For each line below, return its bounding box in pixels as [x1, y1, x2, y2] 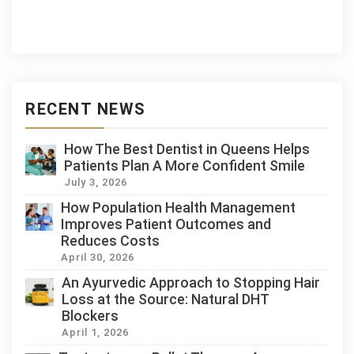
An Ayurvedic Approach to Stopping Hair [62, 274, 321, 291]
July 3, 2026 [63, 176, 127, 188]
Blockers [62, 307, 119, 324]
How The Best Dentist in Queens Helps [63, 141, 310, 157]
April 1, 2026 [62, 326, 130, 338]
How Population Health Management [61, 199, 296, 216]
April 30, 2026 [61, 251, 135, 263]
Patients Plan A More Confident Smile [63, 157, 305, 174]
